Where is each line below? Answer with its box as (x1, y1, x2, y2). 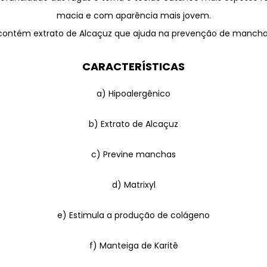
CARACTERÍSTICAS (82, 58, 185, 74)
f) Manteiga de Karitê (89, 239, 178, 252)
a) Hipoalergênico (97, 87, 170, 100)
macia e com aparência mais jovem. (56, 9, 211, 21)
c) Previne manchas (91, 148, 176, 160)
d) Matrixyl (111, 178, 156, 191)
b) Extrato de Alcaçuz (89, 117, 178, 130)
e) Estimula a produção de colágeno (57, 209, 210, 221)
